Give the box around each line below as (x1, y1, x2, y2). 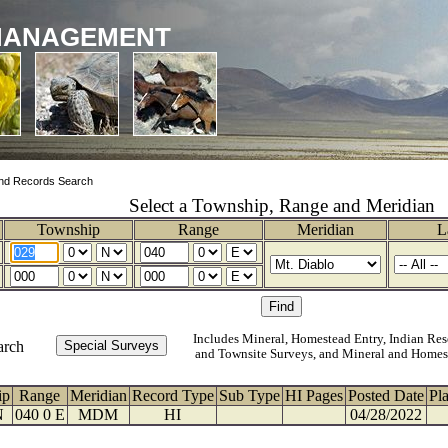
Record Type (131, 387, 214, 404)
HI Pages (284, 387, 343, 404)
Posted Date (347, 387, 424, 404)
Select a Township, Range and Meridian (128, 195, 435, 216)
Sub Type (218, 387, 280, 404)
